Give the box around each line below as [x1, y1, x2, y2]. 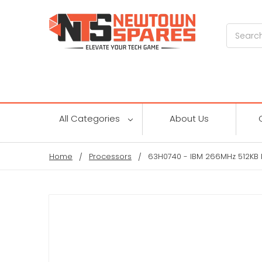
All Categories [58, 112, 122, 125]
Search [226, 23, 256, 36]
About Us [170, 112, 209, 125]
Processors [89, 150, 132, 162]
